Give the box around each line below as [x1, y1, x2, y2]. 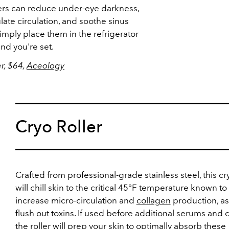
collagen [136, 195, 171, 205]
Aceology [27, 60, 64, 71]
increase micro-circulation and [15, 195, 136, 205]
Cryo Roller [15, 117, 103, 136]
